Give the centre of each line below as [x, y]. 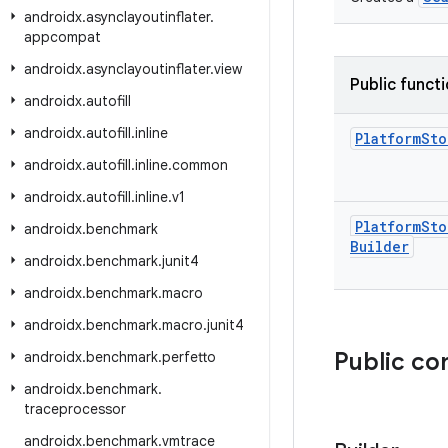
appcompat [62, 37]
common [200, 165]
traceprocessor [75, 409]
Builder [379, 246]
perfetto [189, 357]
